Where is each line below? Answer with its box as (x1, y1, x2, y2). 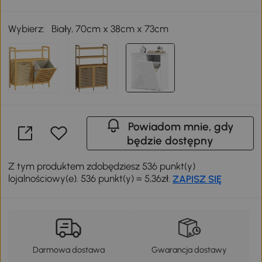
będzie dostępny (126, 133, 213, 147)
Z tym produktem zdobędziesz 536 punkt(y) (8, 160, 196, 172)
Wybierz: (8, 22, 45, 35)
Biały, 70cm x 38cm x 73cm (51, 22, 169, 35)
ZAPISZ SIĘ (173, 173, 222, 185)
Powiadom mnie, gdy (127, 119, 234, 133)
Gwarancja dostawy (151, 244, 226, 255)
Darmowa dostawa (32, 244, 105, 255)
